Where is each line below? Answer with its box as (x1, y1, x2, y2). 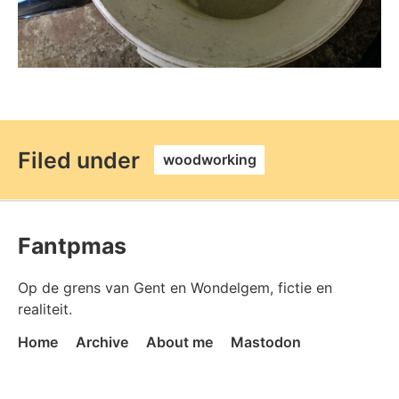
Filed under (18, 146, 140, 174)
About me (146, 332, 213, 351)
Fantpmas (18, 232, 126, 259)
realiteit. (18, 299, 72, 318)
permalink (140, 145, 224, 167)
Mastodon (231, 332, 301, 351)
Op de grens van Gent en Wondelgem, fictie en (18, 278, 332, 297)
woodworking (162, 151, 256, 169)
